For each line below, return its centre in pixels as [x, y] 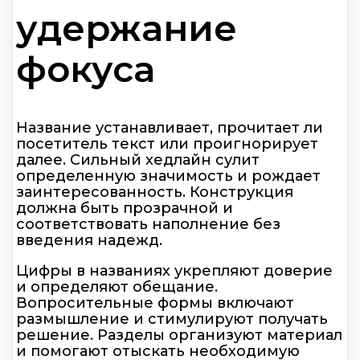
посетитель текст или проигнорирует [167, 143]
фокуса [86, 69]
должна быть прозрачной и [125, 208]
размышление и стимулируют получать [172, 319]
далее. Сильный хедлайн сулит [138, 160]
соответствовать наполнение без [148, 224]
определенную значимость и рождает [168, 176]
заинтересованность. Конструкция [155, 192]
